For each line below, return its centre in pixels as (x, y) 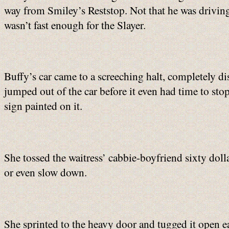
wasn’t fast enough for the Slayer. (75, 25)
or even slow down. (45, 172)
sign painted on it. (43, 106)
